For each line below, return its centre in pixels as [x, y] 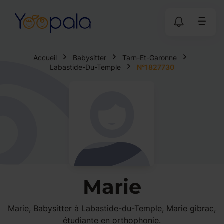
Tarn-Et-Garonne [150, 58]
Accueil [45, 58]
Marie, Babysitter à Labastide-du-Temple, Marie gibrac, [112, 208]
